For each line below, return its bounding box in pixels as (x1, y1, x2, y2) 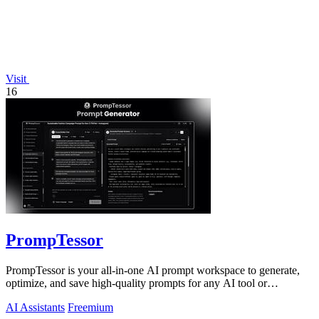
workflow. (6, 289, 52, 302)
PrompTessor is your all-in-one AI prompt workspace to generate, (6, 263, 300, 276)
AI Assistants (6, 300, 65, 313)
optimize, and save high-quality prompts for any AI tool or (6, 276, 267, 289)
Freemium (68, 300, 113, 313)
